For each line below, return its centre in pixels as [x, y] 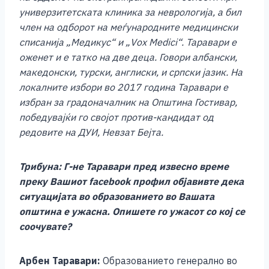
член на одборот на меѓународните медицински [128, 27]
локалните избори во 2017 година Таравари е [124, 87]
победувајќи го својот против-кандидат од [116, 117]
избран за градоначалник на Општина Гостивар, [128, 102]
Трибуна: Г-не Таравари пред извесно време [124, 167]
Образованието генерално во [169, 261]
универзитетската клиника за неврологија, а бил [130, 12]
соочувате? [45, 227]
